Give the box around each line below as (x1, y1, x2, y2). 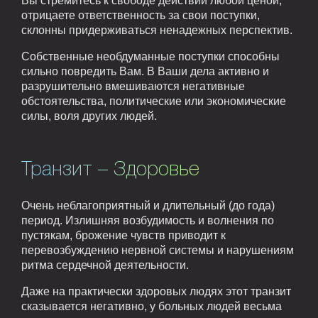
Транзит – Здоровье (21, 160, 199, 179)
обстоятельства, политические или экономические (21, 94, 286, 107)
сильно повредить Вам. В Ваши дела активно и (21, 65, 269, 77)
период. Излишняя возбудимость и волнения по (21, 214, 274, 226)
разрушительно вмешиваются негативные (21, 79, 245, 92)
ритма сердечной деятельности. (21, 258, 189, 271)
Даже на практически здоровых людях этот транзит (21, 285, 291, 297)
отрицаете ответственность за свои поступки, (21, 9, 260, 21)
